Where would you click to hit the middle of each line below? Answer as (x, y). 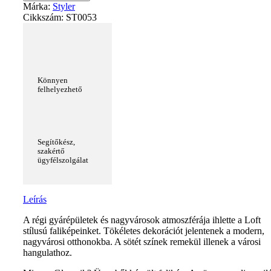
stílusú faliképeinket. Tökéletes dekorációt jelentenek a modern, (144, 231)
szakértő (51, 152)
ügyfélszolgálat (63, 161)
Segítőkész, (56, 142)
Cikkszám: (44, 18)
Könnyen (53, 81)
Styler (64, 7)
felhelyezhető (60, 90)
